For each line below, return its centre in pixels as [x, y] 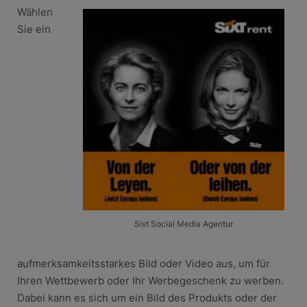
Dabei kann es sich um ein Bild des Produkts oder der [147, 297]
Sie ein [34, 29]
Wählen [35, 12]
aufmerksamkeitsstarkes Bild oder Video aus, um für [143, 263]
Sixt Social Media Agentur [184, 223]
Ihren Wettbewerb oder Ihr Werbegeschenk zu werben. [150, 280]
